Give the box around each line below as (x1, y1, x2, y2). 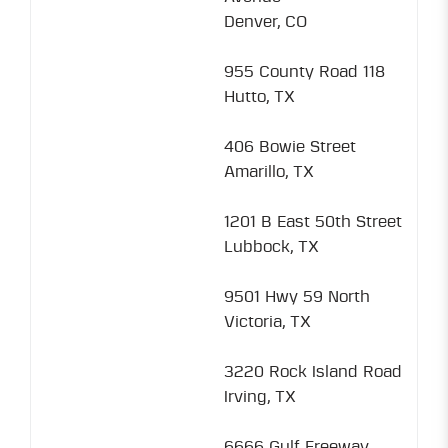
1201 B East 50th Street (224, 214, 402, 230)
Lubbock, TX (224, 239, 319, 255)
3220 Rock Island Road (224, 364, 402, 380)
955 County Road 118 (224, 64, 385, 80)
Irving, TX (224, 389, 296, 405)
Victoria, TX (224, 314, 311, 330)
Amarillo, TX (224, 164, 314, 180)
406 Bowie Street (224, 139, 356, 155)
